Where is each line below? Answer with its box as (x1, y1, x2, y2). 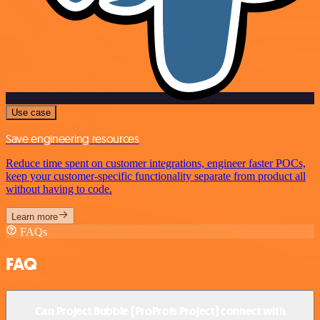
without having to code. (6, 183, 112, 196)
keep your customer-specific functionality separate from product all (6, 170, 306, 183)
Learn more (11, 211, 58, 223)
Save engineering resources (6, 131, 139, 146)
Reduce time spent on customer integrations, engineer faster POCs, (6, 157, 306, 170)
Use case (11, 107, 51, 119)
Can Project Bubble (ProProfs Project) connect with (34, 303, 286, 319)
